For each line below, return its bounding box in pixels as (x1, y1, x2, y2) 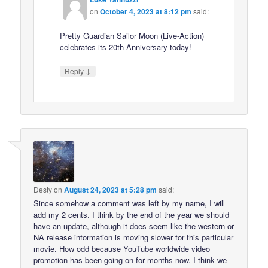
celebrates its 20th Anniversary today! (60, 41, 192, 53)
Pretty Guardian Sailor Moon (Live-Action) (60, 29, 205, 41)
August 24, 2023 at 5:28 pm (64, 184, 157, 195)
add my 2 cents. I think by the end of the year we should (33, 208, 230, 220)
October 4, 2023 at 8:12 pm (100, 5, 192, 17)
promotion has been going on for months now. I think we (33, 254, 227, 266)
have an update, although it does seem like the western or (33, 220, 234, 232)
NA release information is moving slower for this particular (33, 231, 234, 243)
